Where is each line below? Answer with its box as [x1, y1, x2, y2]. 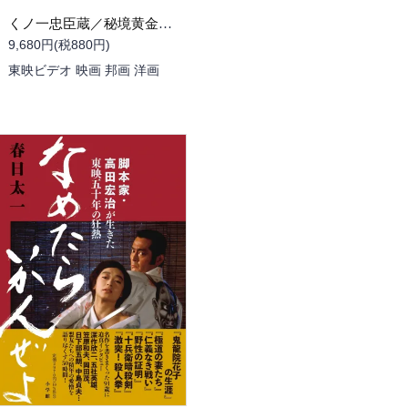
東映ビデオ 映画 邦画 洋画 [8, 63, 159, 77]
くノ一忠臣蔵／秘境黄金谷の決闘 [158, 15, 172, 31]
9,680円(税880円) [8, 36, 110, 52]
